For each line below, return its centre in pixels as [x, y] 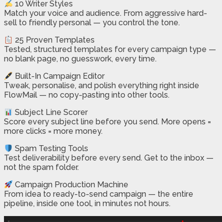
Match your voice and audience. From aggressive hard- [106, 13]
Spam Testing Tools [51, 149]
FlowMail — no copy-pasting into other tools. [87, 95]
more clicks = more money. [53, 131]
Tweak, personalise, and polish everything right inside [102, 86]
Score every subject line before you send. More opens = [108, 122]
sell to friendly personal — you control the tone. [92, 23]
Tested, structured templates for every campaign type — [110, 50]
